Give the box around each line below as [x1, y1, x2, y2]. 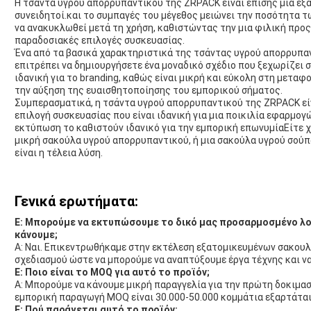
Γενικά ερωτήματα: [15, 193, 138, 210]
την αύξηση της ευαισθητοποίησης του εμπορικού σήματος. [15, 85, 283, 96]
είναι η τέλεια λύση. [15, 147, 103, 159]
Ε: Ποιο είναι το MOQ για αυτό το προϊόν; [15, 267, 210, 278]
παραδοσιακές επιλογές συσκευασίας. [15, 35, 185, 47]
